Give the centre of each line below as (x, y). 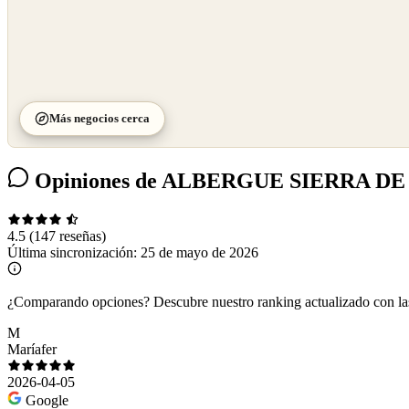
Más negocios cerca (100, 119)
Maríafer (32, 350)
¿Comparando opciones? (79, 302)
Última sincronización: (74, 253)
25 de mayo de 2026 (199, 253)
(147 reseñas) (68, 236)
